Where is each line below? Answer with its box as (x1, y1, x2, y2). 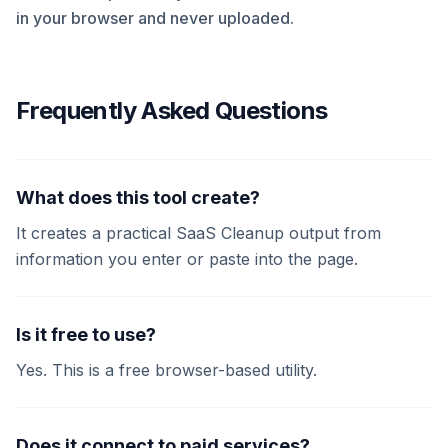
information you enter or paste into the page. (16, 249, 358, 269)
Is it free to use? (16, 324, 156, 345)
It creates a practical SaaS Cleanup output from (16, 223, 381, 243)
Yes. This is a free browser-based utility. (16, 360, 317, 380)
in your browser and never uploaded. (16, 8, 294, 28)
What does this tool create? (16, 187, 260, 208)
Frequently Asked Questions (16, 96, 328, 125)
